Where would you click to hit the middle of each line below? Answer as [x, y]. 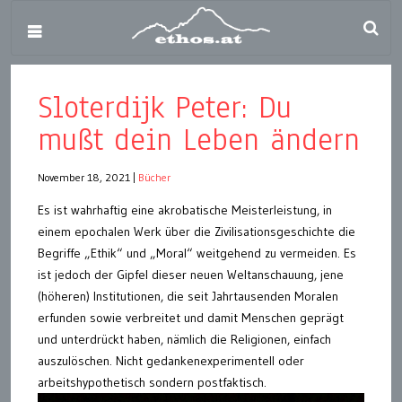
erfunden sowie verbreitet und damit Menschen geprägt [191, 318]
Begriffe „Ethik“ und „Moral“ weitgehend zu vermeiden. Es [197, 253]
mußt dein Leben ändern [199, 140]
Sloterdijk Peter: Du [165, 107]
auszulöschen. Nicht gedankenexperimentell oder [171, 361]
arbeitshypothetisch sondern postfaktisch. [152, 382]
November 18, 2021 [84, 177]
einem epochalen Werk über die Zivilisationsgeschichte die [197, 232]
